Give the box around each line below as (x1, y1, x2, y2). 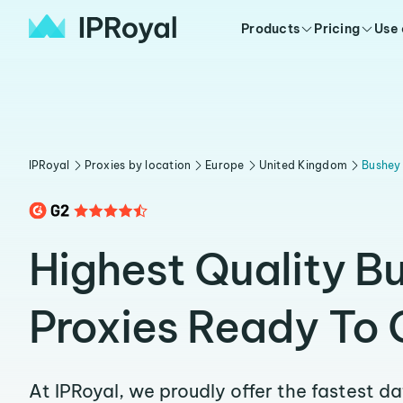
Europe (205, 158, 245, 172)
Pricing (314, 21, 361, 37)
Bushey (362, 158, 401, 172)
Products (241, 21, 300, 37)
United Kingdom (258, 158, 348, 172)
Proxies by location (84, 158, 192, 172)
